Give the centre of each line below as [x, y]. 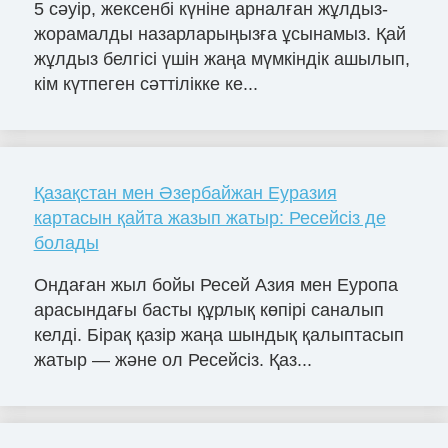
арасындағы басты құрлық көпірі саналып [208, 309]
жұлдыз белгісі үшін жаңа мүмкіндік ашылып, [221, 58]
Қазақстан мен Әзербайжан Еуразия [185, 192]
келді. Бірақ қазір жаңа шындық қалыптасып [218, 334]
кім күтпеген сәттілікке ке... [145, 83]
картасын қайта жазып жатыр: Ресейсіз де [209, 217]
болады [66, 242]
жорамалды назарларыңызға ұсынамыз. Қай [219, 33]
